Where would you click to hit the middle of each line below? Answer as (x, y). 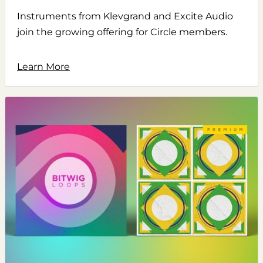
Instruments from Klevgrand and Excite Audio (125, 16)
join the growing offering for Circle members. (122, 32)
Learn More (43, 67)
